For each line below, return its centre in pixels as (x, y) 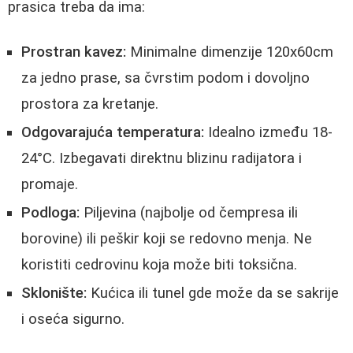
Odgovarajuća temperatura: (113, 132)
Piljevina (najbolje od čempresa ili (189, 212)
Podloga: (50, 212)
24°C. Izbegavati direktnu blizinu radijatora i (162, 158)
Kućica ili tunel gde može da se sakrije (213, 293)
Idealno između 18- (268, 132)
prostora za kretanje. (90, 104)
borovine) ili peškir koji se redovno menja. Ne (167, 238)
